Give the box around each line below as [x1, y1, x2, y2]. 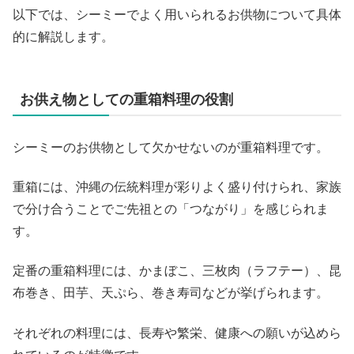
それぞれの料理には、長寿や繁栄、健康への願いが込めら [13, 326, 341, 340]
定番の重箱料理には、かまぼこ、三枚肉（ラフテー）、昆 [13, 264, 341, 278]
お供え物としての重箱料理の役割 [20, 91, 233, 107]
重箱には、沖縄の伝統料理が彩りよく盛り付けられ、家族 [13, 180, 341, 194]
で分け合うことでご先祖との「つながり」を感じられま [13, 202, 329, 216]
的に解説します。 [13, 29, 114, 43]
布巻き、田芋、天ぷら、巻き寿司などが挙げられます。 [13, 286, 329, 300]
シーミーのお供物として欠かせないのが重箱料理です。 [13, 140, 329, 154]
